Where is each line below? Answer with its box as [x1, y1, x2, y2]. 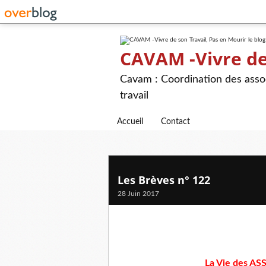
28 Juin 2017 [118, 190, 159, 197]
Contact [161, 118, 190, 126]
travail [120, 90, 148, 101]
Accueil [117, 118, 143, 126]
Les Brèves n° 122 [118, 173, 210, 187]
